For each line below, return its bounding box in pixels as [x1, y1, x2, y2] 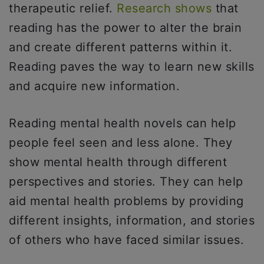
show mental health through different [9, 155, 227, 169]
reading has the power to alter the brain [9, 21, 242, 35]
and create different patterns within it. [9, 40, 232, 54]
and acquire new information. [9, 79, 184, 93]
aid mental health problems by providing [9, 194, 244, 208]
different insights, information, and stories [9, 213, 255, 227]
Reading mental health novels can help [9, 116, 236, 130]
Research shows [117, 1, 212, 15]
